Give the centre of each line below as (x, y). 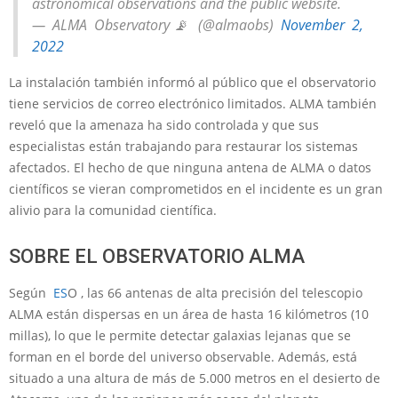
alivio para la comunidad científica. (113, 211)
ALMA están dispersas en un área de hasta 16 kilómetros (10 (189, 314)
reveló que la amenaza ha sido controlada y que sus (164, 125)
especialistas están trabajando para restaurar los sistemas (183, 147)
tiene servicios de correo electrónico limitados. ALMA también (193, 104)
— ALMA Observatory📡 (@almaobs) (157, 25)
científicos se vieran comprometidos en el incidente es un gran (196, 189)
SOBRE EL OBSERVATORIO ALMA (157, 257)
